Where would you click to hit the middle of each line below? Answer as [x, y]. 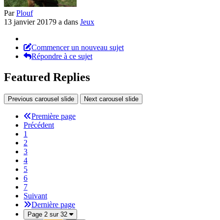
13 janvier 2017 [28, 22]
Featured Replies [47, 77]
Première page [54, 116]
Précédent [39, 125]
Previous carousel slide [41, 99]
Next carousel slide [111, 99]
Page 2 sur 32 [48, 215]
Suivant [35, 196]
